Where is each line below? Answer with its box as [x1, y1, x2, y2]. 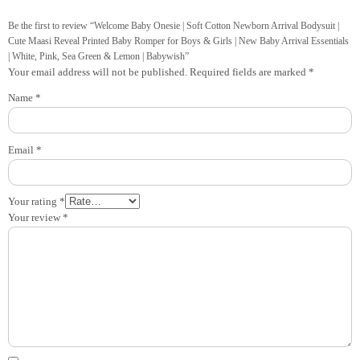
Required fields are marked [190, 66, 309, 79]
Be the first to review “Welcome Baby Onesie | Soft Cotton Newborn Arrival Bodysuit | [8, 20, 339, 32]
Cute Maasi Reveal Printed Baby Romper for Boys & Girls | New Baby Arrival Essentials [8, 35, 349, 47]
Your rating [8, 195, 59, 208]
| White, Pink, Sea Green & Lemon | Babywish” [8, 51, 189, 63]
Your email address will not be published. [8, 66, 187, 79]
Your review [8, 211, 63, 224]
